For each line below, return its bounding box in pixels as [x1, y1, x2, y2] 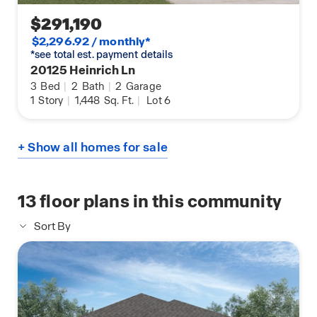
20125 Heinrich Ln [30, 62, 136, 79]
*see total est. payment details [30, 48, 173, 62]
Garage [123, 80, 162, 93]
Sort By [34, 219, 71, 234]
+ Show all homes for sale [18, 139, 168, 156]
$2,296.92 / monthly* [32, 34, 151, 50]
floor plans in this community [36, 190, 282, 213]
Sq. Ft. [101, 94, 134, 108]
